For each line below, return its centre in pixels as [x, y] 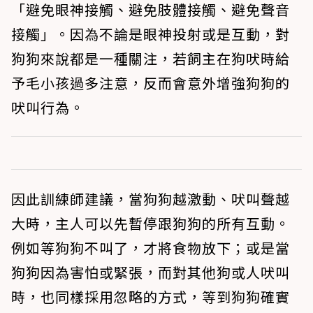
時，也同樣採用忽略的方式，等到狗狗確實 [151, 297]
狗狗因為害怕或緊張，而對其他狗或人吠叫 [151, 272]
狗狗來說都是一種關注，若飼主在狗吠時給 [151, 59]
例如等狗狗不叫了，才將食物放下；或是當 [151, 248]
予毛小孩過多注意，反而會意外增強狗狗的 [151, 83]
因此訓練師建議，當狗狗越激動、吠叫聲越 [151, 199]
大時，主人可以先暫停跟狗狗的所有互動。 [151, 224]
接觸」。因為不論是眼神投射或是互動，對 [151, 34]
